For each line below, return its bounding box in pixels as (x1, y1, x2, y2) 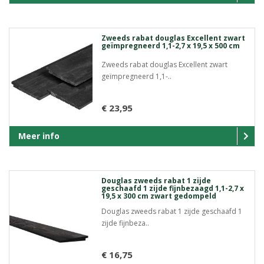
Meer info (18, 130, 60, 142)
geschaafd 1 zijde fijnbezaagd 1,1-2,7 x (101, 183, 244, 194)
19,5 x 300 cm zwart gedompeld (101, 191, 216, 202)
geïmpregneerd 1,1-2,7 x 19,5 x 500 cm (101, 40, 240, 51)
